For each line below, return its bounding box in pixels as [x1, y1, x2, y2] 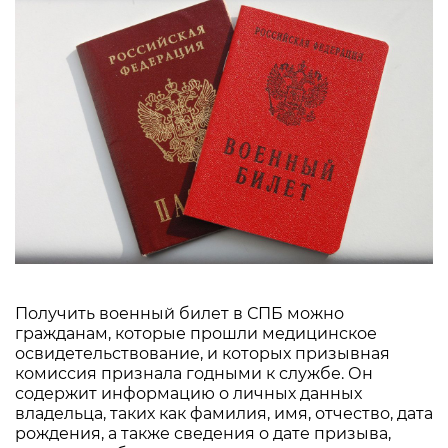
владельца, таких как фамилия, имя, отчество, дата [15, 403, 433, 423]
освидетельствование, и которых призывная [15, 343, 390, 363]
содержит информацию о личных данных [15, 383, 362, 403]
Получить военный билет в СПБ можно [15, 303, 344, 323]
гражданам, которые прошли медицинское [15, 323, 377, 343]
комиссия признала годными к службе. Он [15, 363, 373, 383]
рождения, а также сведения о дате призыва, [15, 423, 391, 443]
